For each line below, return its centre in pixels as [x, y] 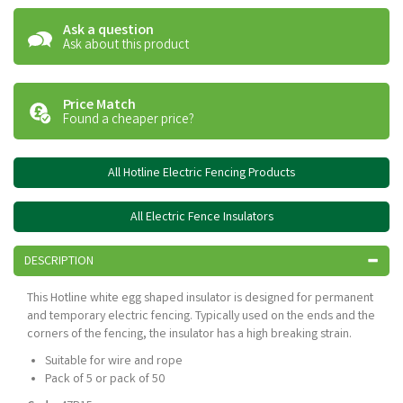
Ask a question [108, 31]
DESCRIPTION [59, 262]
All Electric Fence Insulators [201, 218]
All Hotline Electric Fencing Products [201, 174]
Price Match [99, 106]
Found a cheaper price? [129, 121]
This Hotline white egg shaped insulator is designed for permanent [200, 299]
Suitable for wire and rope [114, 362]
